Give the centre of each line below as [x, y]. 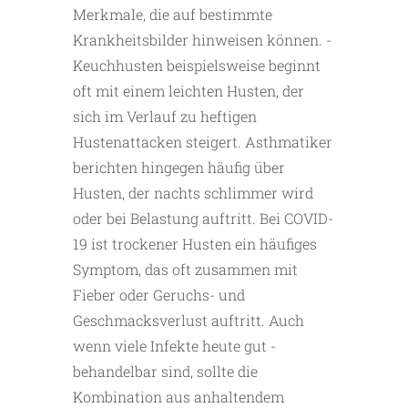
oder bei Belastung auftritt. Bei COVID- [203, 219]
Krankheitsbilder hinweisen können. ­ [202, 40]
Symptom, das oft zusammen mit [185, 270]
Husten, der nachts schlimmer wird [193, 193]
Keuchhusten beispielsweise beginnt [197, 66]
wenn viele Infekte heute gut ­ [174, 346]
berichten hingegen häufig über [179, 168]
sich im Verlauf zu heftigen [165, 117]
